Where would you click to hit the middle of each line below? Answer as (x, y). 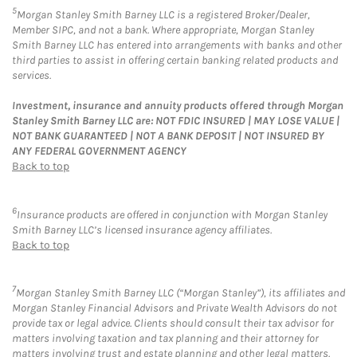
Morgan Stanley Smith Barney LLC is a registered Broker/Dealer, (163, 14)
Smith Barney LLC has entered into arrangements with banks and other (177, 45)
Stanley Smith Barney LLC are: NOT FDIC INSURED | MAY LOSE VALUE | (176, 120)
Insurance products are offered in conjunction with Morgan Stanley (172, 214)
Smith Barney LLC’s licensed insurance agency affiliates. (142, 229)
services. (31, 75)
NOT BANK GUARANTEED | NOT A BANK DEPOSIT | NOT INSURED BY (168, 135)
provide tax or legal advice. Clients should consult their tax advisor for (173, 324)
